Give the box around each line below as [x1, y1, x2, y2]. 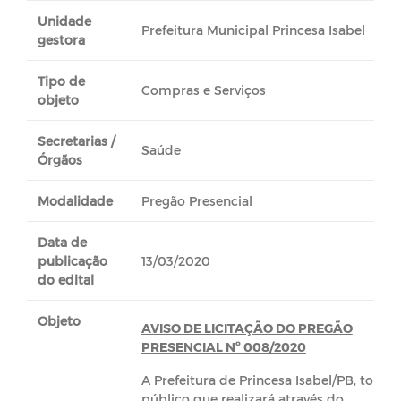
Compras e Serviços [141, 82, 266, 98]
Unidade [38, 13, 91, 29]
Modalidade [38, 193, 113, 209]
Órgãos [38, 152, 82, 167]
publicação [38, 253, 107, 269]
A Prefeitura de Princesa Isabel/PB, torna [141, 372, 394, 388]
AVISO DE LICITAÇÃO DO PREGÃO [141, 320, 353, 336]
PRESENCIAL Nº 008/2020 [141, 339, 306, 354]
